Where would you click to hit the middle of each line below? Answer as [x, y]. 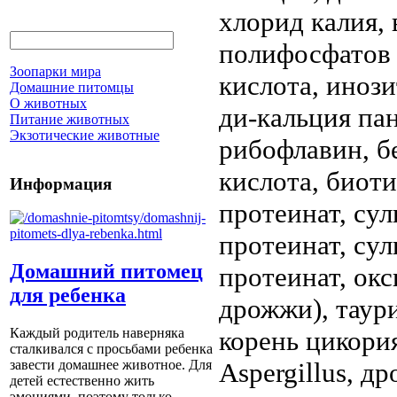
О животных [48, 103]
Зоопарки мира [55, 71]
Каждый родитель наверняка [97, 333]
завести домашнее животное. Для [111, 365]
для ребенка [68, 296]
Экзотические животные [85, 135]
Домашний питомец [106, 272]
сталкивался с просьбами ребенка [111, 349]
